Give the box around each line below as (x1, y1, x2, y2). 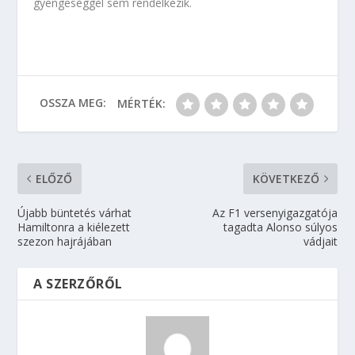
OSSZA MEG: (39, 94, 106, 110)
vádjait (303, 234, 338, 249)
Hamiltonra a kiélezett (17, 219, 131, 235)
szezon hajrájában (17, 234, 113, 249)
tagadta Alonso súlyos (223, 219, 338, 235)
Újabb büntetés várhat (17, 205, 132, 220)
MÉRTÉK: (116, 96, 166, 111)
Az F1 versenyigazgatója (212, 205, 338, 220)
